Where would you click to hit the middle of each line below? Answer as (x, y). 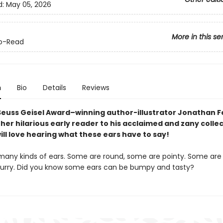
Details (54, 88)
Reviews (96, 88)
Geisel (32, 112)
